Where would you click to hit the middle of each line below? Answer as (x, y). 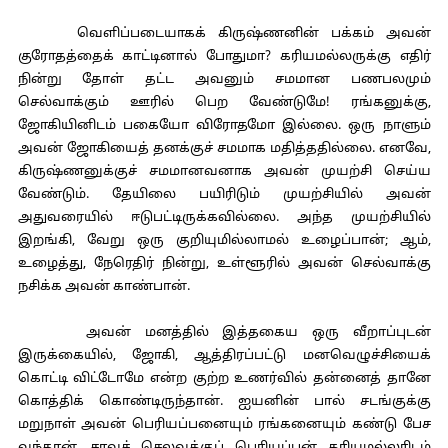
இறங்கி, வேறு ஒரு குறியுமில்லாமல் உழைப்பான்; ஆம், (224, 241)
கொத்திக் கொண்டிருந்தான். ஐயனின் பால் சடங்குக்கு (224, 402)
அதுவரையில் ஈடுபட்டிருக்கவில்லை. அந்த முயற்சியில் (224, 218)
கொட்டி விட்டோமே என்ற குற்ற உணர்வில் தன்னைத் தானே (224, 379)
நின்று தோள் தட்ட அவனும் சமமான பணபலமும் (224, 80)
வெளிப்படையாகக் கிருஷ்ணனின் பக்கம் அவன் (224, 34)
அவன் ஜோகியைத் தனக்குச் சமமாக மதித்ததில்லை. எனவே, (224, 149)
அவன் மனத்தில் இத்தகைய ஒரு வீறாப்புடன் (224, 333)
